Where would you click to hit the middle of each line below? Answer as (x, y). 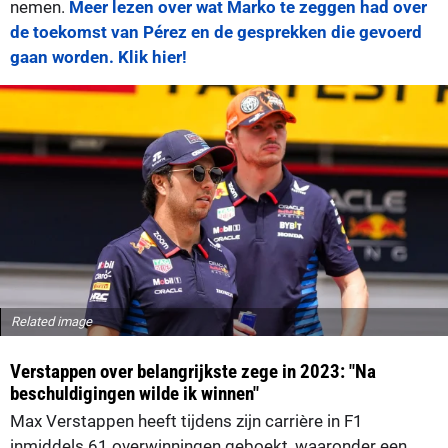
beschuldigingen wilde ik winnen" (134, 394)
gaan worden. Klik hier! (98, 57)
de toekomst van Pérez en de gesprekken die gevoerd (216, 32)
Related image (51, 322)
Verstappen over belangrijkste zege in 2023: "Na (193, 372)
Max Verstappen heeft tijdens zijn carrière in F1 (186, 421)
